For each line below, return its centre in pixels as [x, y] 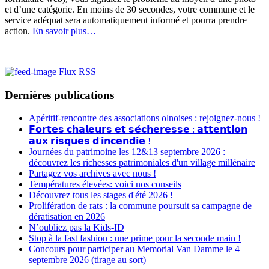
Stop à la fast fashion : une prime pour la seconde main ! [135, 238]
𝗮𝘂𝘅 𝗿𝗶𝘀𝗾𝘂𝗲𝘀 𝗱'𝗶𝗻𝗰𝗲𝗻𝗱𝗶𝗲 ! [91, 141]
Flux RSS [77, 71]
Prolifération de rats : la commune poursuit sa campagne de [140, 206]
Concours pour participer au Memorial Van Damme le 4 [134, 249]
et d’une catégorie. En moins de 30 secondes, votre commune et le [130, 9]
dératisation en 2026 [67, 217]
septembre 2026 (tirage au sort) [87, 260]
